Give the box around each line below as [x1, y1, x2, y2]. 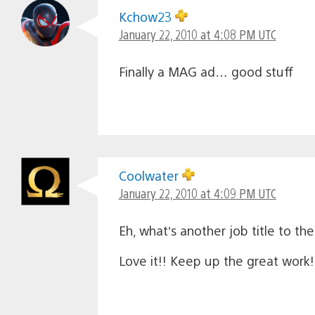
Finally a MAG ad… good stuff [118, 63, 293, 79]
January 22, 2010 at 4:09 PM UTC [118, 184, 276, 201]
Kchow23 [118, 8, 175, 25]
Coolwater [118, 167, 182, 184]
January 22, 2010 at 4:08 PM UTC [118, 25, 276, 42]
